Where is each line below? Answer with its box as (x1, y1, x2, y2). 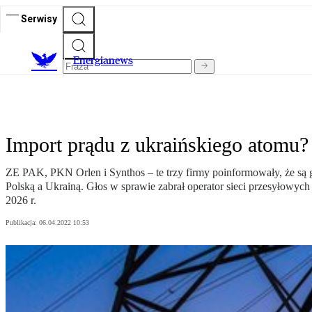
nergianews (79, 54, 133, 68)
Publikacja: (6, 219, 39, 227)
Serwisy (21, 13, 57, 24)
